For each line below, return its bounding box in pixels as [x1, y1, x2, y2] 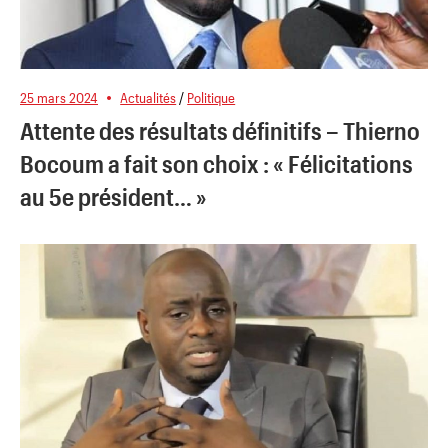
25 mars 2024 [20, 88, 98, 106]
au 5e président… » [20, 182, 207, 212]
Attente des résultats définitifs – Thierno [20, 116, 420, 146]
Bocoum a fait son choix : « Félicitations [20, 149, 413, 179]
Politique [187, 88, 236, 106]
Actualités [120, 88, 177, 106]
